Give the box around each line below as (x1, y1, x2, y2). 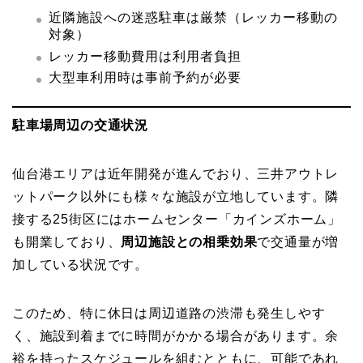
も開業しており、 (12, 235, 122, 250)
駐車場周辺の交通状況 (12, 118, 148, 133)
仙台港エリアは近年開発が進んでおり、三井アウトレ (12, 167, 340, 181)
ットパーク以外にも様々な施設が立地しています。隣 (12, 190, 340, 204)
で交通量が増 (257, 235, 340, 250)
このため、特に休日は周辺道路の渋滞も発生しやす (12, 306, 326, 321)
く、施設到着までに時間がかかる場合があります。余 (12, 329, 340, 344)
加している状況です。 (12, 258, 148, 272)
